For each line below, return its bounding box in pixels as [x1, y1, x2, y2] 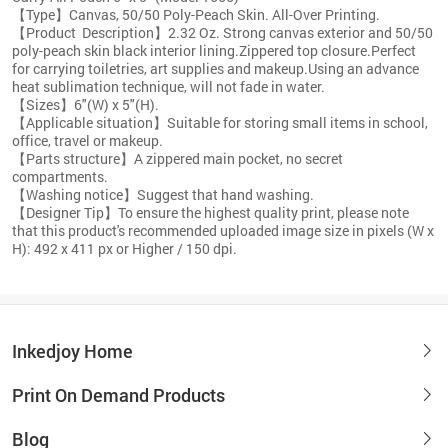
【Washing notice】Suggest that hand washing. [12, 184, 314, 204]
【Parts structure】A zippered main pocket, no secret [12, 148, 343, 168]
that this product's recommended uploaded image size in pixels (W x [12, 220, 434, 240]
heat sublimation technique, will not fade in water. [12, 76, 325, 96]
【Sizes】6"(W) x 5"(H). [12, 94, 159, 114]
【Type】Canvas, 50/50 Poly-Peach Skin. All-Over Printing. [12, 4, 383, 24]
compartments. [12, 166, 108, 186]
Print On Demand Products [12, 382, 225, 407]
